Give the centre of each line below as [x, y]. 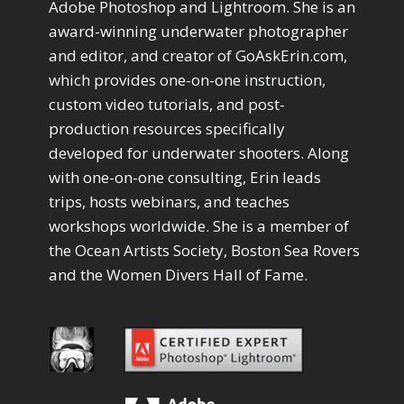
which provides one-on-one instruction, [187, 80]
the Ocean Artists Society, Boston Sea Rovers [204, 251]
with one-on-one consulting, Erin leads [185, 178]
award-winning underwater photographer [198, 32]
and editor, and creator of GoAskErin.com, [198, 56]
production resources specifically [167, 129]
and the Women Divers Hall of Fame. [178, 275]
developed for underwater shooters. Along [199, 153]
